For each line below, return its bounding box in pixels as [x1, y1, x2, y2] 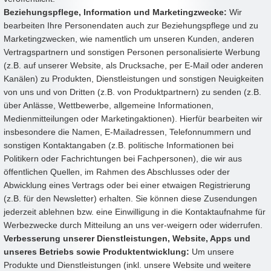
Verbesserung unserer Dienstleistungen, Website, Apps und [4, 233, 250, 244]
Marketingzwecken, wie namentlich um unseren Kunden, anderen [4, 34, 254, 44]
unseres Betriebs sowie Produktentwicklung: [4, 247, 189, 257]
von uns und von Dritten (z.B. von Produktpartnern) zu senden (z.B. [4, 87, 261, 97]
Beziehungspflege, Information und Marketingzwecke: [4, 7, 229, 18]
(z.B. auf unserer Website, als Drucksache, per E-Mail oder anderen [4, 60, 263, 71]
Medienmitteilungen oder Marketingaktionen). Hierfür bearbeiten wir [4, 114, 263, 124]
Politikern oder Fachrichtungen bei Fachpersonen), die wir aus [4, 154, 242, 164]
